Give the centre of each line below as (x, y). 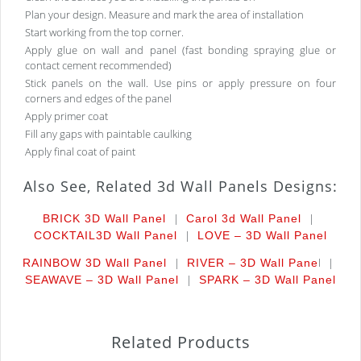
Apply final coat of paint (80, 152)
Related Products (180, 342)
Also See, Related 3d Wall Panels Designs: (180, 187)
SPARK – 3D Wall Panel (268, 280)
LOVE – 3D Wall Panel (262, 236)
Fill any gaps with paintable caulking (108, 134)
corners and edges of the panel (98, 99)
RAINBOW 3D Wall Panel (95, 263)
